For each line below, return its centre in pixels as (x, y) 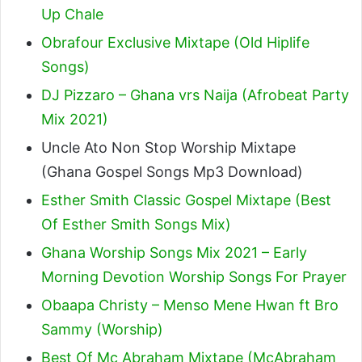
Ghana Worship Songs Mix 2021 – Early (174, 252)
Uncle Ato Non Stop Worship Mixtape (168, 147)
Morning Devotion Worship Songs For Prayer (194, 276)
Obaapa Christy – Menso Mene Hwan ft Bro (190, 305)
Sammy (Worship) (102, 329)
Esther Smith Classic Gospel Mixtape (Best (186, 200)
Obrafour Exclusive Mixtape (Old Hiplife (175, 42)
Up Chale (72, 14)
